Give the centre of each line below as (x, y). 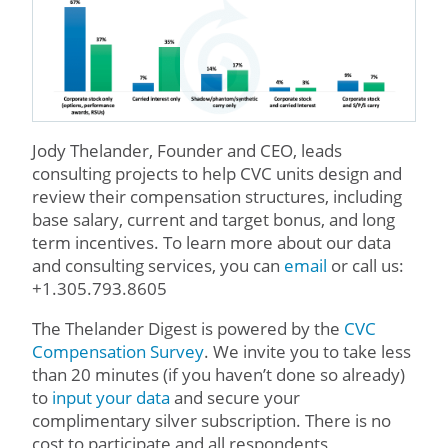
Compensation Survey (118, 352)
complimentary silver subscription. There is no (211, 421)
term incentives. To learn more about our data (211, 243)
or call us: (365, 266)
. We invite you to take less (307, 352)
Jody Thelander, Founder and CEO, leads (187, 151)
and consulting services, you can (158, 266)
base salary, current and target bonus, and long (213, 220)
